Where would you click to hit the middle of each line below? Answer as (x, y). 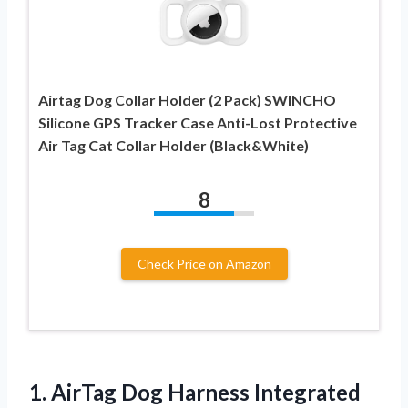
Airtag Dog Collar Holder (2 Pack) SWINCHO (187, 99)
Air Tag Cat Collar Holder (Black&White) (173, 145)
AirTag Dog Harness (150, 392)
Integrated (305, 392)
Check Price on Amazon (204, 263)
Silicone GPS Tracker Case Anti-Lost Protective (198, 122)
